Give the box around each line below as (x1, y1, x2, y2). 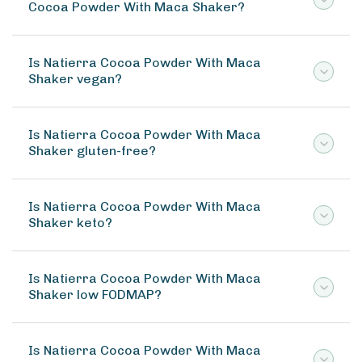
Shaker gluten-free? (28, 143, 156, 158)
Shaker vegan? (28, 71, 122, 86)
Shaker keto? (28, 215, 112, 230)
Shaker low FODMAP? (28, 287, 162, 302)
